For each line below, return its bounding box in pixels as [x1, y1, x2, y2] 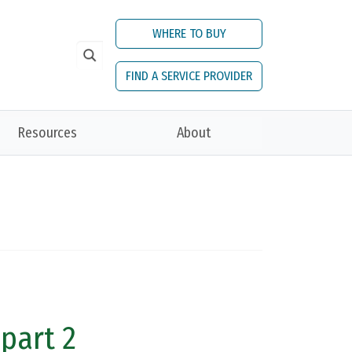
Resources [17, 124, 78, 141]
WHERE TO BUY [152, 26, 226, 41]
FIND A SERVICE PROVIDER [126, 68, 252, 83]
